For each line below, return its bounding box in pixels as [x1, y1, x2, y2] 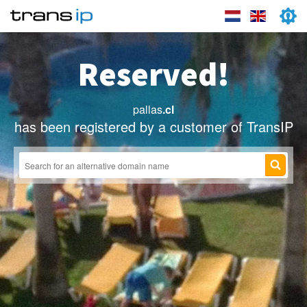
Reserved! [77, 53, 230, 95]
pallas [133, 101, 162, 117]
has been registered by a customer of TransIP [14, 116, 293, 136]
